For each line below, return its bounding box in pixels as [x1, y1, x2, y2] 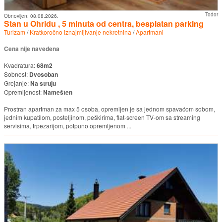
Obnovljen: [4, 12, 30, 20]
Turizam [4, 28, 25, 37]
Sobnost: [4, 70, 29, 79]
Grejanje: [4, 79, 30, 88]
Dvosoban [29, 70, 58, 79]
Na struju [30, 79, 56, 88]
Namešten [43, 88, 72, 97]
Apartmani [136, 28, 164, 37]
